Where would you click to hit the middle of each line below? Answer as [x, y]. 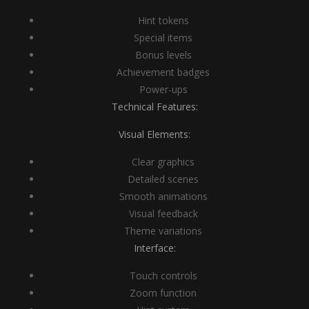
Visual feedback [163, 213]
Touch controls [163, 276]
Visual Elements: [154, 134]
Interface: [154, 248]
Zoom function [163, 293]
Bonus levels [163, 55]
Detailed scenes [163, 179]
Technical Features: [154, 107]
